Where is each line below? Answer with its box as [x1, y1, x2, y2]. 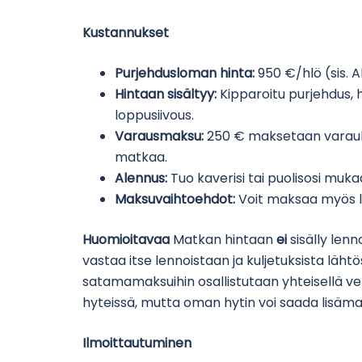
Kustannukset [82, 23, 169, 43]
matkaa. [115, 148, 167, 167]
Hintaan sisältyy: [115, 85, 217, 104]
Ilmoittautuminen [82, 334, 192, 353]
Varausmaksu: [115, 127, 204, 146]
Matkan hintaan [170, 230, 276, 250]
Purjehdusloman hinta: [115, 64, 255, 83]
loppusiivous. [115, 106, 194, 125]
